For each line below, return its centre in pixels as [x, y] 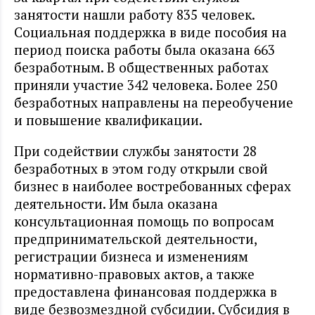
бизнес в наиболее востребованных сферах [153, 186]
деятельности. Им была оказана [116, 204]
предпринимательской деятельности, [135, 239]
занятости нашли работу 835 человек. [134, 15]
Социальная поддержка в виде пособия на [150, 32]
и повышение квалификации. [108, 120]
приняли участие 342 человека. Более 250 [146, 85]
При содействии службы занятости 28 [135, 151]
